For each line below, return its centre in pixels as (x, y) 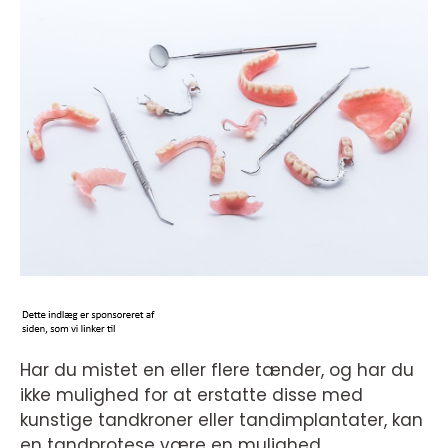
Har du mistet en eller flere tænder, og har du (217, 370)
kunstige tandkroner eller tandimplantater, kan (221, 420)
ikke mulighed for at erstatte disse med (191, 395)
